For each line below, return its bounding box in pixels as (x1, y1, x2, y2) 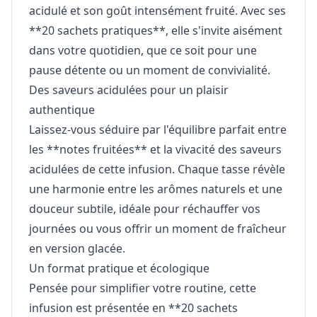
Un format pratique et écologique (29, 260, 209, 277)
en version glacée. (29, 241, 125, 257)
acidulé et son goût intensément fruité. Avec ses (29, 3, 286, 19)
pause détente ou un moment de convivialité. (29, 62, 270, 79)
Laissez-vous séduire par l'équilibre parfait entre (29, 122, 287, 138)
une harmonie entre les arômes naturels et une (29, 181, 282, 197)
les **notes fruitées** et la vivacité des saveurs (29, 142, 282, 158)
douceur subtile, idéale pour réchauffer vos (29, 201, 260, 217)
